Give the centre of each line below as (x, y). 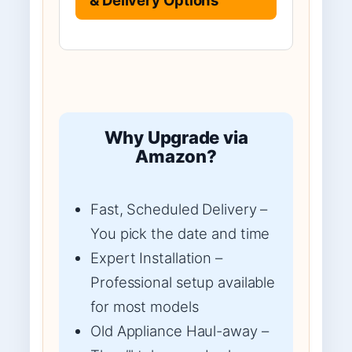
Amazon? (176, 156)
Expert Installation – (156, 257)
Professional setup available (183, 282)
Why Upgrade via (176, 137)
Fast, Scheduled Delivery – (179, 209)
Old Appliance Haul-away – (180, 330)
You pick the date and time (180, 233)
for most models (145, 306)
